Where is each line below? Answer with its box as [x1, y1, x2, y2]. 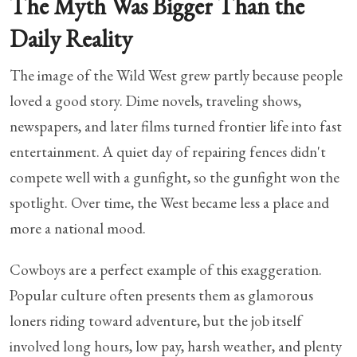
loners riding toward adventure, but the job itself [10, 310, 302, 331]
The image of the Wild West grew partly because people [10, 65, 343, 85]
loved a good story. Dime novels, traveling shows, [10, 90, 301, 111]
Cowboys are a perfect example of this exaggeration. [10, 259, 322, 280]
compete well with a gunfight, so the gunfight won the [10, 167, 339, 187]
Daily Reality [10, 22, 132, 54]
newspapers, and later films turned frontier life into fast [10, 116, 342, 136]
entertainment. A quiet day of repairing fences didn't [10, 141, 326, 162]
